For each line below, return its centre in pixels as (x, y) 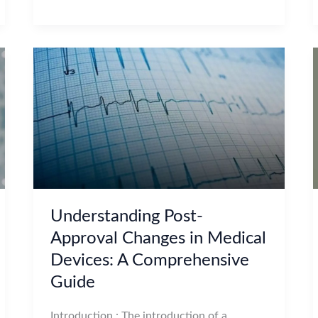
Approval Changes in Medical (159, 238)
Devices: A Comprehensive (150, 260)
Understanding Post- (127, 216)
